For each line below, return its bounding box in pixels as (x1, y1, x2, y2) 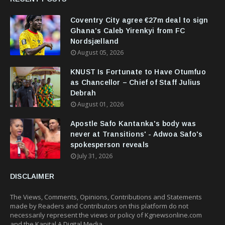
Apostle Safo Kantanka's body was (70, 120, 196, 128)
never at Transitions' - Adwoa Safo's (70, 130, 203, 138)
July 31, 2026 (77, 152, 113, 160)
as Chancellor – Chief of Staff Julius (70, 78, 201, 86)
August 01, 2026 (77, 100, 124, 108)
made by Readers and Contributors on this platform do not (10, 201, 188, 210)
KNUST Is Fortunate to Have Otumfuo (70, 68, 206, 76)
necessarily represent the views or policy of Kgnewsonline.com (10, 210, 202, 219)
